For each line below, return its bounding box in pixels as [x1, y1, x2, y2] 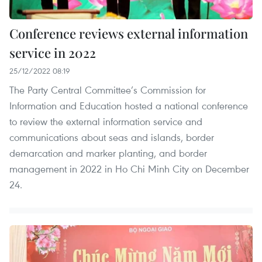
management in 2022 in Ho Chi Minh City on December [9, 161, 249, 175]
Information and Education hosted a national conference [9, 98, 248, 112]
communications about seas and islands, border [9, 130, 214, 144]
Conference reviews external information [9, 24, 248, 42]
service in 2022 [9, 43, 96, 61]
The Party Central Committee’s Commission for [9, 82, 206, 96]
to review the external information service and [9, 114, 202, 128]
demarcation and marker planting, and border [9, 146, 207, 160]
